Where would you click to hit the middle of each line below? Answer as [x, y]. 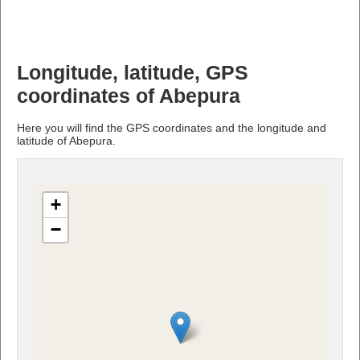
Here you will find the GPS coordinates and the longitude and [172, 127]
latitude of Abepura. [66, 140]
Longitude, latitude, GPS [133, 72]
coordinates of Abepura [129, 96]
